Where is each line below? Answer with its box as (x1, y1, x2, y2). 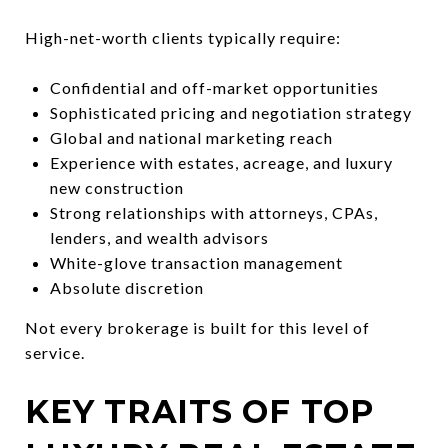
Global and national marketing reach (49, 127, 333, 147)
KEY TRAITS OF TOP (25, 391, 374, 431)
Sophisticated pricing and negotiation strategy (49, 102, 412, 122)
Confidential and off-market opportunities (49, 77, 379, 97)
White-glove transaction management (49, 252, 343, 272)
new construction (49, 177, 184, 197)
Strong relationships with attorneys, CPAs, (49, 202, 378, 222)
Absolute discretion (49, 277, 204, 297)
